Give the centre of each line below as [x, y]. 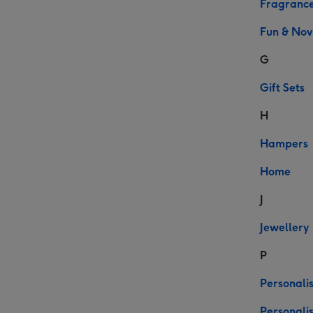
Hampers [284, 144]
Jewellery [284, 227]
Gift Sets [282, 88]
